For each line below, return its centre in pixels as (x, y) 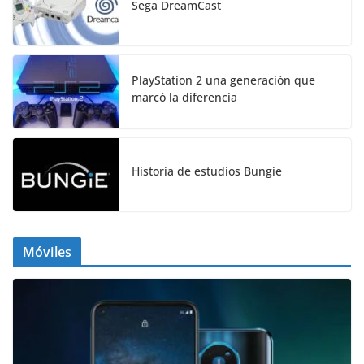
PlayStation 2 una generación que (223, 80)
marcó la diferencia (184, 97)
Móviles (48, 251)
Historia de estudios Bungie (207, 171)
